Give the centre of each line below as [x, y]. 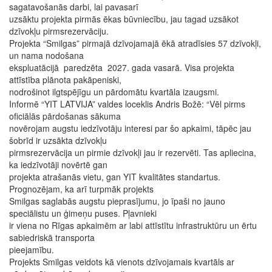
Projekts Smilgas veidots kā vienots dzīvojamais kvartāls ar [122, 262]
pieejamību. [34, 250]
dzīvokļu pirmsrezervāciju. [60, 31]
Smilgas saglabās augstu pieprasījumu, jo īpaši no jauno [117, 201]
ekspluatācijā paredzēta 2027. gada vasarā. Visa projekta [122, 67]
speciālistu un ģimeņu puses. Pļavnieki [84, 213]
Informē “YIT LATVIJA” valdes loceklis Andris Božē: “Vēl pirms [127, 104]
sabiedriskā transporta [53, 237]
